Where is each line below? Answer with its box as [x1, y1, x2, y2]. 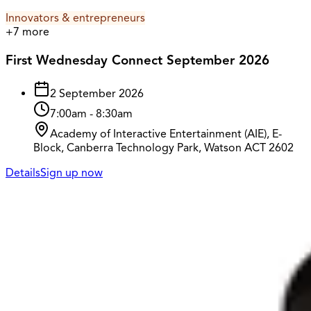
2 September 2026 [50, 87, 144, 101]
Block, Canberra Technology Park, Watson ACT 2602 [33, 141, 294, 155]
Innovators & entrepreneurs [6, 10, 145, 25]
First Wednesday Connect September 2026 [6, 51, 269, 68]
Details [6, 166, 40, 180]
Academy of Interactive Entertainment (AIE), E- [50, 127, 282, 142]
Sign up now [40, 166, 103, 180]
